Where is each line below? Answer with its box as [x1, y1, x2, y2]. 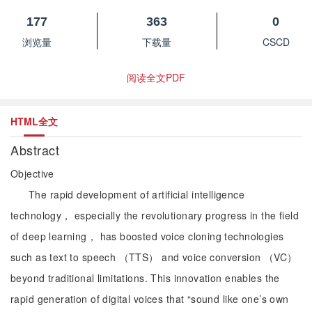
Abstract [10, 141, 63, 159]
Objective [10, 166, 54, 180]
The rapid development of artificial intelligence [29, 187, 245, 201]
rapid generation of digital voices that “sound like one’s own [10, 292, 289, 306]
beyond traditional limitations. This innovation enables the [10, 271, 280, 285]
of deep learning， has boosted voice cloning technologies [10, 229, 284, 243]
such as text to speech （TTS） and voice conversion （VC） [10, 250, 297, 264]
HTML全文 [10, 114, 58, 128]
